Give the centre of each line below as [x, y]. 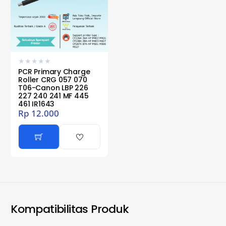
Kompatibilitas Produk [70, 209]
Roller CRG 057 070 [53, 79]
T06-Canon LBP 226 [53, 88]
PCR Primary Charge [54, 71]
